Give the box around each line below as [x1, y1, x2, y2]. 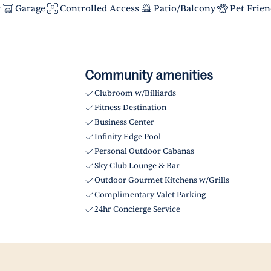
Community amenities [85, 70, 213, 83]
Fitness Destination [94, 103, 166, 113]
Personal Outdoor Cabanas [94, 146, 194, 156]
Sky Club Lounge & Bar [94, 161, 180, 171]
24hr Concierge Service [94, 204, 180, 214]
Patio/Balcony [154, 2, 215, 15]
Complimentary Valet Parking [94, 190, 206, 200]
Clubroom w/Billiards [94, 88, 176, 98]
